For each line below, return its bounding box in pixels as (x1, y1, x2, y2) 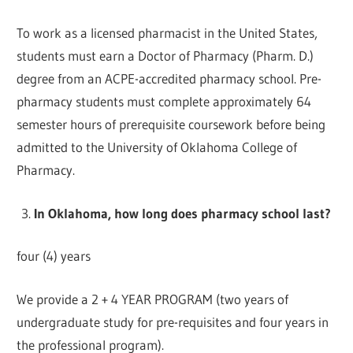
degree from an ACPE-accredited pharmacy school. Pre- (17, 70, 322, 87)
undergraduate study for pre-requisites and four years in (17, 313, 329, 330)
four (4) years (17, 247, 91, 265)
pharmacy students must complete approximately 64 (17, 93, 312, 110)
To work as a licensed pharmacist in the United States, (17, 24, 318, 42)
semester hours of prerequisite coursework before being (17, 116, 326, 133)
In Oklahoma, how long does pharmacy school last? (33, 204, 331, 221)
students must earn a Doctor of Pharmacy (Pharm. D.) (17, 47, 314, 65)
